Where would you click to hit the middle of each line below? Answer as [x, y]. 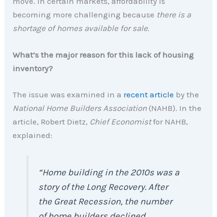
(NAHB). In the [174, 108]
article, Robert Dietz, [51, 121]
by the [187, 94]
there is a [174, 15]
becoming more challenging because [85, 15]
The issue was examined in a [68, 94]
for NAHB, [170, 121]
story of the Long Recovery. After [103, 187]
